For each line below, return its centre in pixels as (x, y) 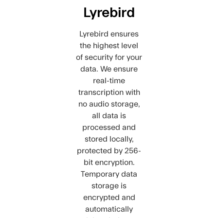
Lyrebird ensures (109, 34)
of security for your (109, 57)
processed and (109, 127)
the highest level (109, 46)
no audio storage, (109, 104)
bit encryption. (109, 163)
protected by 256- (109, 151)
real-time (109, 81)
